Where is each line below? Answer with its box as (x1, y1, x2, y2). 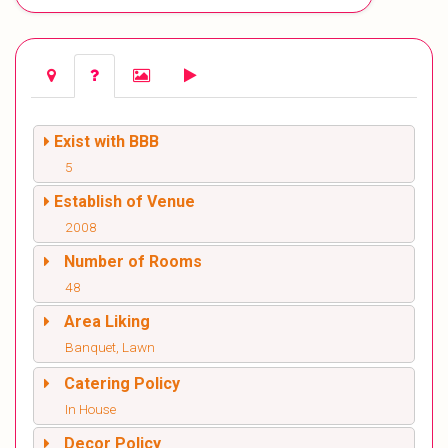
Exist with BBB (54, 131, 159, 151)
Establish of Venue (54, 191, 195, 211)
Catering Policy (64, 373, 180, 393)
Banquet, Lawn (65, 338, 155, 355)
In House (65, 400, 116, 417)
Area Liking (64, 311, 150, 331)
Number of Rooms (64, 251, 202, 271)
